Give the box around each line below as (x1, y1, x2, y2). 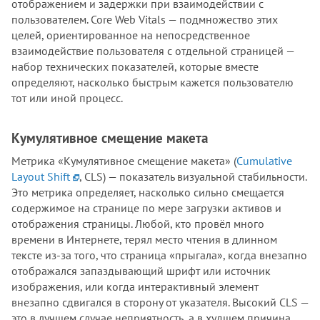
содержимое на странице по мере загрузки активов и (11, 200, 281, 215)
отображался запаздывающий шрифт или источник (11, 263, 271, 278)
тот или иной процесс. (11, 90, 123, 105)
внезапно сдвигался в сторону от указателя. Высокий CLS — (11, 294, 309, 309)
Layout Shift (11, 169, 70, 184)
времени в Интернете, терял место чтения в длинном (11, 231, 277, 246)
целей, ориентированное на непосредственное (11, 27, 250, 42)
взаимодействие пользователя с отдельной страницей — (11, 43, 294, 58)
